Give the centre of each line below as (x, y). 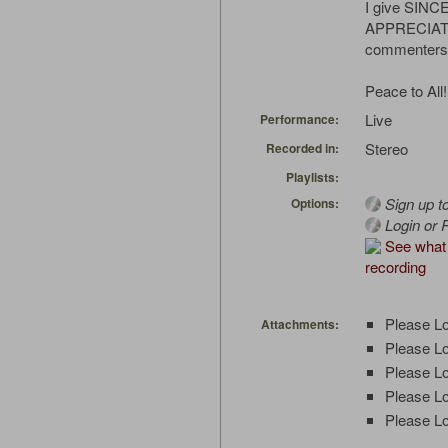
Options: (315, 203)
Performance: (299, 119)
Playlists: (312, 177)
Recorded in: (302, 148)
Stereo (386, 149)
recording (395, 267)
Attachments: (300, 324)
